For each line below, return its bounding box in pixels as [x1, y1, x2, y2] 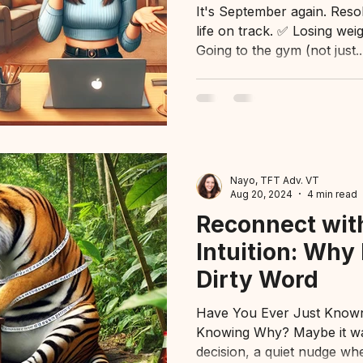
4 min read [307, 187, 357, 200]
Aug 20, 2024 [230, 187, 293, 200]
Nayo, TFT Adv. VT [230, 173, 319, 186]
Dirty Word [196, 265, 318, 293]
